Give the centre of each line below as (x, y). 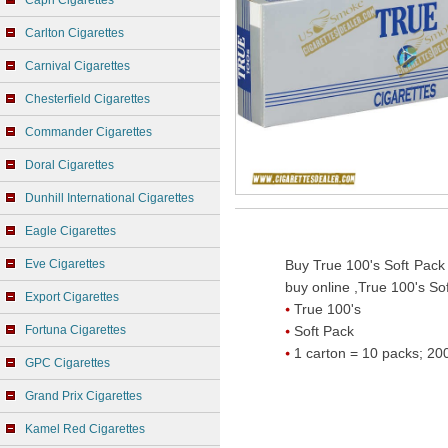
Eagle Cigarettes (70, 231)
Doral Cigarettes (69, 165)
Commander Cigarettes (88, 132)
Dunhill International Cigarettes (109, 198)
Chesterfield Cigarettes (87, 99)
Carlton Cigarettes (74, 33)
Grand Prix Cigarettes (83, 396)
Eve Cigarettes (65, 264)
